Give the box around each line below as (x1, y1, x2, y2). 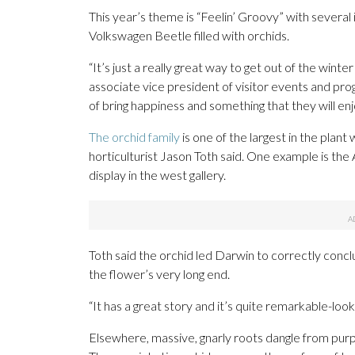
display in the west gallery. (89, 167, 226, 183)
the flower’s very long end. (89, 266, 230, 282)
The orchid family (89, 129, 180, 145)
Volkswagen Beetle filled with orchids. (89, 28, 289, 44)
